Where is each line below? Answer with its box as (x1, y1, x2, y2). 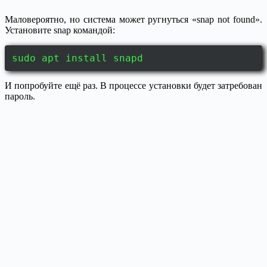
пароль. (5, 91, 35, 102)
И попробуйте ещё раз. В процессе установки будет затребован (5, 80, 262, 91)
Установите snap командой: (5, 25, 115, 36)
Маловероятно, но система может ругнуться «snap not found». (5, 14, 262, 25)
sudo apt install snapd (12, 52, 143, 64)
